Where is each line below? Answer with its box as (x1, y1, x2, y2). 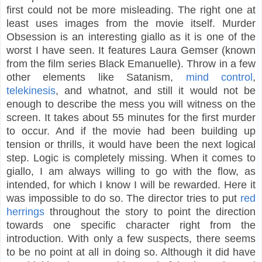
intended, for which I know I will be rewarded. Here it (6, 179, 256, 191)
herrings (6, 206, 44, 218)
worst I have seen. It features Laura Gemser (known (6, 44, 256, 57)
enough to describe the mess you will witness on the (6, 98, 256, 111)
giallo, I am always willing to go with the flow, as (6, 166, 256, 178)
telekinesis (6, 85, 56, 97)
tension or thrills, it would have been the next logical (6, 139, 256, 151)
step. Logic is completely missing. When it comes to (6, 152, 256, 164)
